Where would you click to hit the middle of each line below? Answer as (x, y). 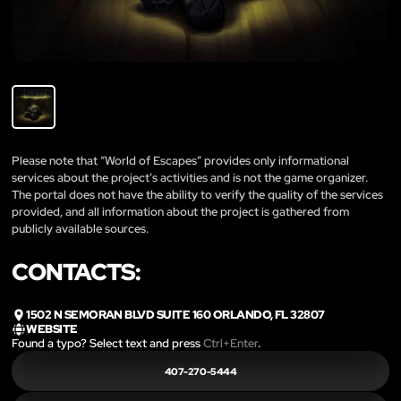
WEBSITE (52, 329)
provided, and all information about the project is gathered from (180, 211)
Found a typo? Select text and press (107, 344)
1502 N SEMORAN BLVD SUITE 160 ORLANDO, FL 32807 (175, 314)
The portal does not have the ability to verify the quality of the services (197, 194)
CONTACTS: (76, 272)
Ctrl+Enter (230, 344)
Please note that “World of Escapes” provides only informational (180, 160)
